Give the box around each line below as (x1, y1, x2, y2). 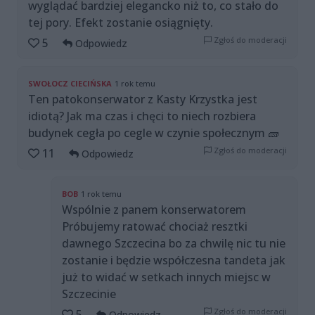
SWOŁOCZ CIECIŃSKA (28, 78, 112, 89)
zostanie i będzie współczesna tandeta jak (62, 252, 285, 269)
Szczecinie (62, 286, 116, 302)
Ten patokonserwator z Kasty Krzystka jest (28, 91, 257, 108)
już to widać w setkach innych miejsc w (62, 269, 271, 285)
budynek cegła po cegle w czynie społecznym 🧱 (28, 125, 279, 141)
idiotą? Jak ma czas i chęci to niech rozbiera (28, 108, 256, 124)
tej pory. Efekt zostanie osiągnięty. (28, 15, 213, 31)
